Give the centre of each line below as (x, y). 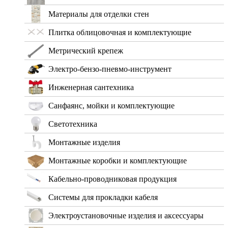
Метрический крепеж (86, 51)
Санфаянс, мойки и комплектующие (111, 106)
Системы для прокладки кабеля (103, 197)
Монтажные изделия (84, 142)
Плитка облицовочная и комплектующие (120, 33)
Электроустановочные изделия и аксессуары (126, 216)
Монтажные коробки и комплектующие (118, 161)
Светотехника (73, 124)
